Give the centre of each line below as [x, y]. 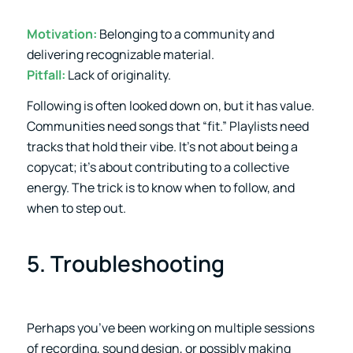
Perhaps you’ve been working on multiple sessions [170, 327]
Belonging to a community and [185, 33]
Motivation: [61, 33]
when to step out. [76, 208]
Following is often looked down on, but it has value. [170, 106]
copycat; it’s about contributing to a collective [158, 167]
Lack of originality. [118, 74]
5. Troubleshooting [125, 264]
